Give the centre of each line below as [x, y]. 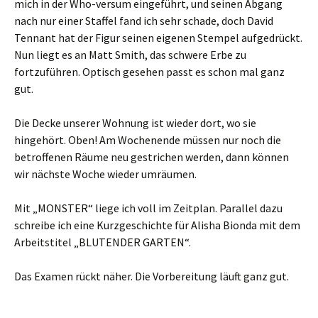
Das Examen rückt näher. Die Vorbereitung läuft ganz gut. [152, 276]
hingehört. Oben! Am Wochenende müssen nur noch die [148, 140]
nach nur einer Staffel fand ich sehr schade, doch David [144, 21]
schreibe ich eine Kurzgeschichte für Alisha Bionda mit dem [157, 225]
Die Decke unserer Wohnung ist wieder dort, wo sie [135, 123]
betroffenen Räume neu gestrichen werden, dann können [152, 157]
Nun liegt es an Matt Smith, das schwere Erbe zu [130, 55]
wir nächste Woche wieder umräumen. [105, 174]
